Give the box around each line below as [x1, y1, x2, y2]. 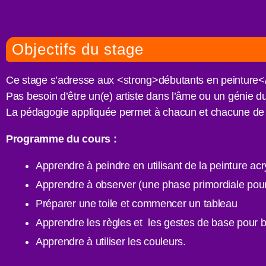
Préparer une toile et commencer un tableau [36, 197, 237, 210]
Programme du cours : [6, 132, 117, 145]
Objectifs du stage [12, 40, 144, 58]
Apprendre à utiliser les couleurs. [36, 235, 186, 248]
